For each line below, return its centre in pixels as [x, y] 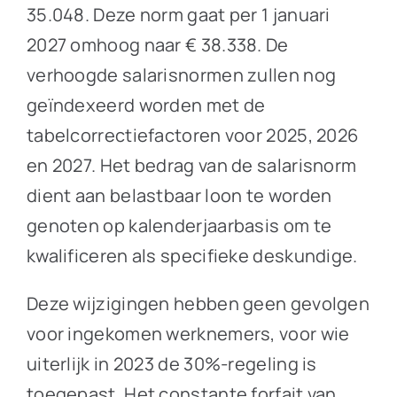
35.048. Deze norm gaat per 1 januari [178, 14]
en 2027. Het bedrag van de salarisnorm [191, 165]
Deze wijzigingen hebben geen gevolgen [198, 303]
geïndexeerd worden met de [146, 105]
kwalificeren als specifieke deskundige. [192, 255]
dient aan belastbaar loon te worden [179, 195]
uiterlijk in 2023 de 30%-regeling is [171, 363]
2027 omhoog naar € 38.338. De [157, 44]
